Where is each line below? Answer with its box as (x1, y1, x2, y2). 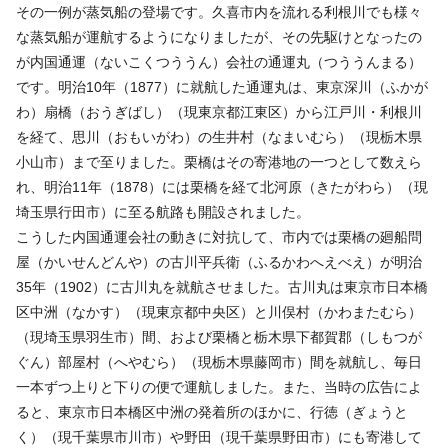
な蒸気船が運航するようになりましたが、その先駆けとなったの (16, 28, 422, 45)
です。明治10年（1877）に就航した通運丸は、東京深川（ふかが (16, 78, 428, 95)
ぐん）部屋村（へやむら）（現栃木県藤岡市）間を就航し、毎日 (16, 353, 422, 370)
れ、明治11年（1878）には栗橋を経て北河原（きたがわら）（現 (16, 178, 428, 195)
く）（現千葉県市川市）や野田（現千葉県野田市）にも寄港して (16, 428, 422, 445)
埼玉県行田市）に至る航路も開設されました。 (16, 203, 310, 220)
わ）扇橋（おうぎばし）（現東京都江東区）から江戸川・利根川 (16, 103, 422, 120)
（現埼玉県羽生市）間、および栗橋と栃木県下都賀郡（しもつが (16, 328, 422, 345)
